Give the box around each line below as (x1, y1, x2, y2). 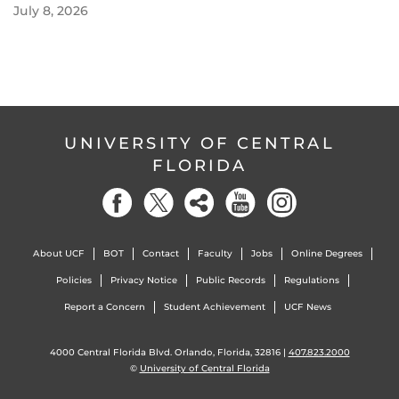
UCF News (284, 301, 331, 313)
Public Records (195, 274, 265, 287)
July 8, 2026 (13, 4, 88, 19)
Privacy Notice (110, 274, 177, 287)
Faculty (197, 248, 232, 260)
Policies (55, 274, 92, 287)
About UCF (32, 248, 85, 260)
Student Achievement (164, 301, 265, 313)
